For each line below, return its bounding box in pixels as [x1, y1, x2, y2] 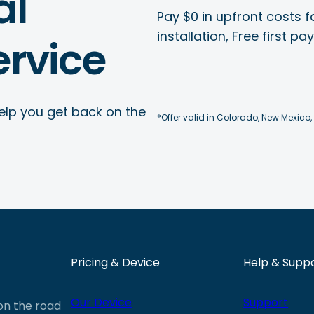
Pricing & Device [70, 254, 160, 271]
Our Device [70, 294, 132, 311]
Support [243, 294, 289, 311]
